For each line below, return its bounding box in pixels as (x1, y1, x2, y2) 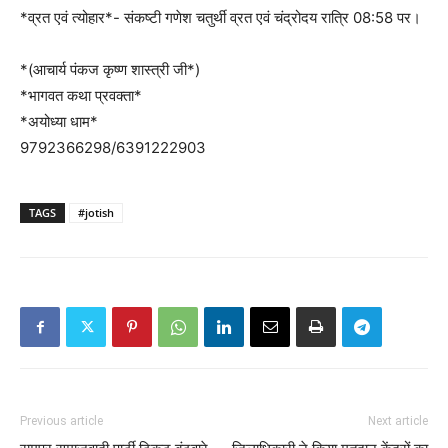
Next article (368, 414, 428, 428)
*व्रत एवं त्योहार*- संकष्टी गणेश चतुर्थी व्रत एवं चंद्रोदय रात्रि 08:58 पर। (20, 8, 421, 27)
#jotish (78, 205, 114, 220)
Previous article (20, 414, 103, 428)
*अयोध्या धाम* (20, 112, 98, 131)
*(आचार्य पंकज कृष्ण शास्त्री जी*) (20, 60, 200, 79)
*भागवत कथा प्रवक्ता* (20, 86, 142, 105)
